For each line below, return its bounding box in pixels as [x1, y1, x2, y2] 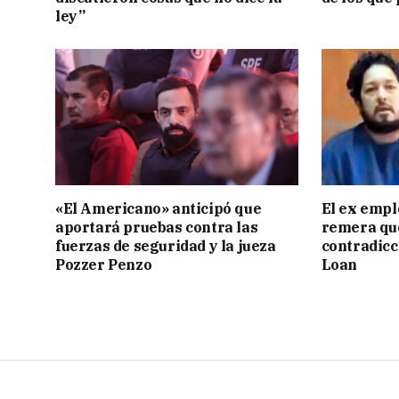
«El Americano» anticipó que [55, 199, 262, 218]
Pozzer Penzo [55, 256, 152, 274]
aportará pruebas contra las [55, 218, 258, 237]
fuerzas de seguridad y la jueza [55, 237, 276, 256]
